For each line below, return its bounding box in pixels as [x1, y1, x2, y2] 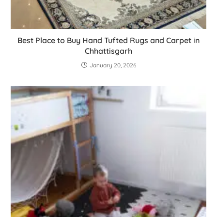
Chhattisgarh [85, 46, 132, 56]
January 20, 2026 [89, 61, 136, 69]
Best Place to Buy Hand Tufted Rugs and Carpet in [17, 35, 200, 45]
